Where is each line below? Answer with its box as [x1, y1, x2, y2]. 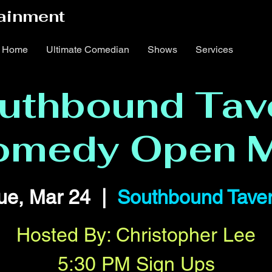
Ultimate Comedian [46, 44, 129, 55]
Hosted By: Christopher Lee [16, 223, 256, 246]
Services [195, 44, 233, 55]
